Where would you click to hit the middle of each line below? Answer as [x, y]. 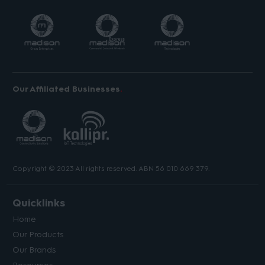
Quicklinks [39, 203]
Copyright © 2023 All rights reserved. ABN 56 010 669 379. [112, 168]
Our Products [38, 234]
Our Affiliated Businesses [67, 89]
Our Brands [34, 250]
